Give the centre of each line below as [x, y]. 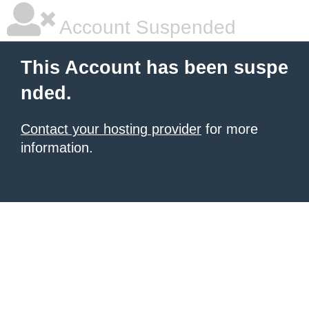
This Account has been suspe [154, 68]
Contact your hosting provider [111, 129]
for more [230, 129]
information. [57, 148]
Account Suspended [146, 27]
